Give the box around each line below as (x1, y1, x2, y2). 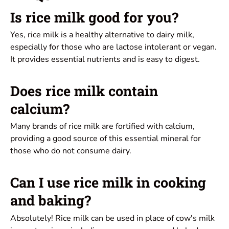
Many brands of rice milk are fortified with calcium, (10, 121, 195, 132)
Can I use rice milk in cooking (10, 173, 206, 192)
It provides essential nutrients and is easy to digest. (10, 54, 200, 65)
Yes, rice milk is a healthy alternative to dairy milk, (10, 29, 194, 41)
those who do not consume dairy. (10, 145, 131, 157)
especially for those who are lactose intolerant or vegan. (10, 41, 217, 53)
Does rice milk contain (10, 82, 158, 100)
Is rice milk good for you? (10, 8, 178, 26)
